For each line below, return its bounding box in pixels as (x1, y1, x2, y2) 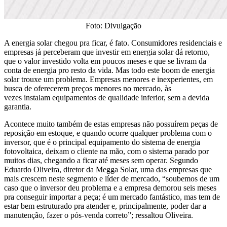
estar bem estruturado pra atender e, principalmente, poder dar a (4, 202, 206, 211)
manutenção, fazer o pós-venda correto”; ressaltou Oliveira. (4, 211, 193, 220)
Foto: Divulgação (86, 21, 141, 30)
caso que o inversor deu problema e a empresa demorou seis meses (4, 183, 216, 193)
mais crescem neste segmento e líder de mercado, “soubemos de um (4, 174, 219, 183)
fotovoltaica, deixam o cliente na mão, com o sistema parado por (4, 147, 209, 156)
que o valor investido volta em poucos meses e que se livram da (4, 57, 206, 66)
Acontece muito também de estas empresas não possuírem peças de (4, 120, 218, 129)
